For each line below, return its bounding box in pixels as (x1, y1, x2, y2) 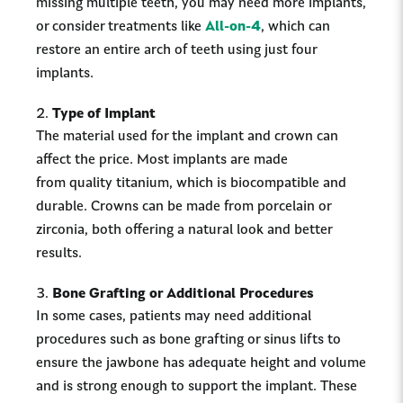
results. (36, 246, 82, 261)
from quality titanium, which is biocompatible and (36, 176, 346, 191)
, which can (261, 20, 330, 34)
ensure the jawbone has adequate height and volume (36, 356, 366, 371)
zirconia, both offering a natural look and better (36, 223, 332, 237)
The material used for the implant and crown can (36, 130, 338, 144)
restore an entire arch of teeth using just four (36, 43, 317, 58)
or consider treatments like (36, 20, 205, 34)
